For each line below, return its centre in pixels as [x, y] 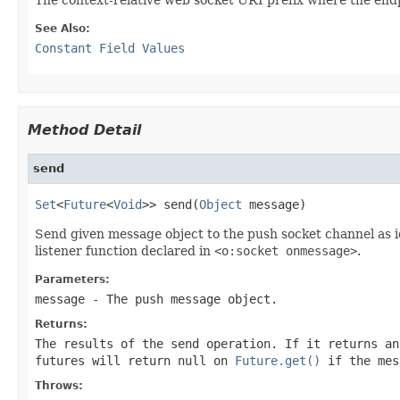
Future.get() [278, 360]
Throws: [59, 385]
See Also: [62, 28]
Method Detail [84, 129]
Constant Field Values [110, 48]
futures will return [106, 360]
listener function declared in [125, 250]
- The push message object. [181, 299]
